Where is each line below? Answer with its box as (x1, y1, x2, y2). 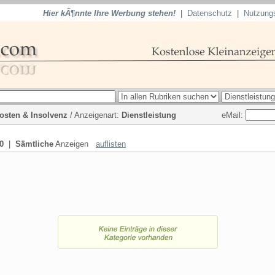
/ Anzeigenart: (68, 110, 122, 120)
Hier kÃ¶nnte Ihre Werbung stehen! (43, 9, 176, 18)
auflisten (96, 139, 126, 149)
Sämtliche (15, 139, 53, 149)
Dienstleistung (122, 110, 176, 120)
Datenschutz (187, 9, 232, 18)
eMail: (222, 110, 246, 120)
